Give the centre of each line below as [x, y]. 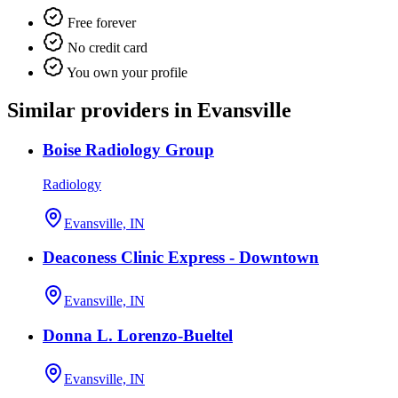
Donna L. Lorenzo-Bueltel [138, 335]
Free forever [100, 23]
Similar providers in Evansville [149, 111]
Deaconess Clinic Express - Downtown [181, 258]
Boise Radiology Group [128, 149]
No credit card [106, 48]
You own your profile [126, 73]
